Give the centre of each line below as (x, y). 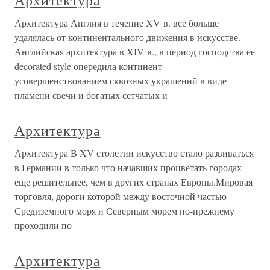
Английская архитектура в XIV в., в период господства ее (135, 52)
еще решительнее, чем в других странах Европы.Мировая (133, 182)
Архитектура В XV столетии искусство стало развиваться (134, 153)
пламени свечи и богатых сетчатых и (91, 95)
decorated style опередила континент (88, 66)
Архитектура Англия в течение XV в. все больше (117, 23)
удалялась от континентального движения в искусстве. (127, 37)
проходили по (43, 225)
